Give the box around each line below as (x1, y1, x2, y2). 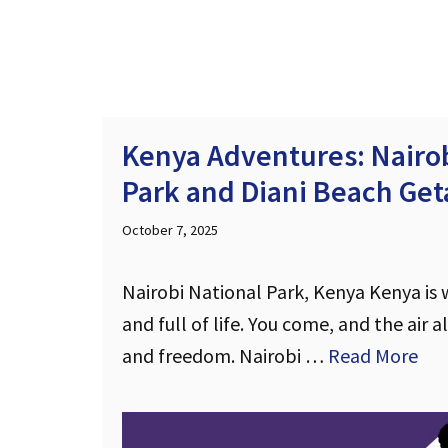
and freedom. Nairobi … (122, 343, 328, 369)
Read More (328, 343, 418, 369)
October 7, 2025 (122, 221, 218, 240)
